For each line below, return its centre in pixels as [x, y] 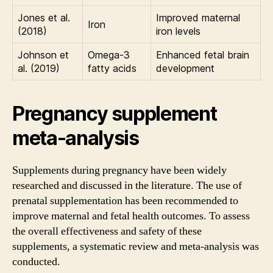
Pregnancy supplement [115, 113]
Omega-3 [109, 55]
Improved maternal [198, 17]
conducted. [36, 261]
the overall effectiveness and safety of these [107, 231]
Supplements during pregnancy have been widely [119, 170]
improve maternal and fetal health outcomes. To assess [131, 216]
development [185, 68]
